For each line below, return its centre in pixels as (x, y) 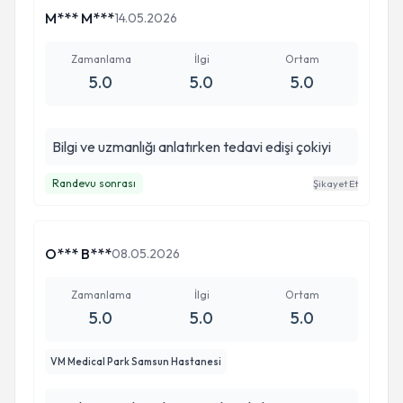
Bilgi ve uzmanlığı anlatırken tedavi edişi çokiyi (313, 147)
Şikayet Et (336, 184)
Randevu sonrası (94, 183)
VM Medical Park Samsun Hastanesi (136, 362)
